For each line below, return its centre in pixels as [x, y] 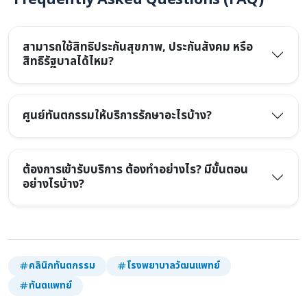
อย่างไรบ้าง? [53, 184]
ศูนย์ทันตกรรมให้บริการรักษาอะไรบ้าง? [117, 115]
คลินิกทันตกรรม [62, 266]
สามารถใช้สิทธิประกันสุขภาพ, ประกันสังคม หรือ [138, 47]
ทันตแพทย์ [50, 285]
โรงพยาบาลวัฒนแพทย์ [173, 266]
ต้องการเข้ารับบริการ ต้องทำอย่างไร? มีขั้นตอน [135, 170]
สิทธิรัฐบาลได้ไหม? [68, 61]
